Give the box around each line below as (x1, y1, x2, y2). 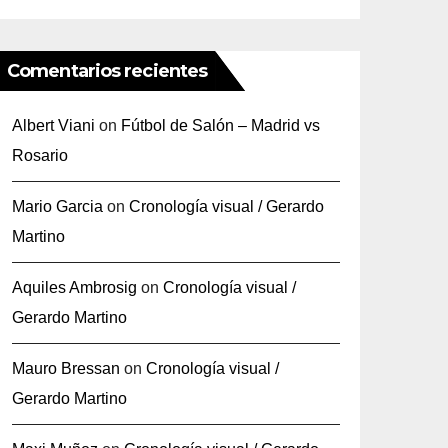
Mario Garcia (12, 198, 103, 215)
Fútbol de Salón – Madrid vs (121, 117, 320, 134)
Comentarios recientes (7, 60, 208, 82)
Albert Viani (12, 117, 95, 134)
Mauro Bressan (12, 360, 120, 377)
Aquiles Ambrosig (12, 279, 137, 296)
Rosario (12, 147, 68, 164)
